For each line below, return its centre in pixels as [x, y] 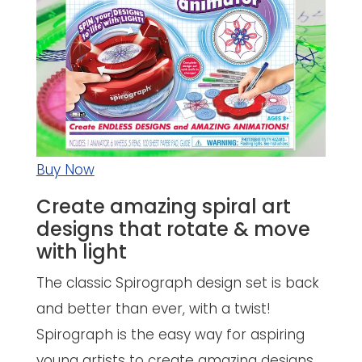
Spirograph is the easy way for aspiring [170, 334]
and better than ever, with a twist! [153, 308]
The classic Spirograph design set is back [177, 282]
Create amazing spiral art [163, 206]
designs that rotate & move [173, 229]
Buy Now [65, 169]
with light [81, 251]
